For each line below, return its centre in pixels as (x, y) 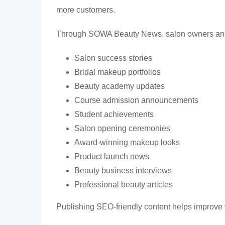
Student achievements (114, 114)
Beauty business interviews (123, 171)
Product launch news (112, 156)
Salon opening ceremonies (122, 128)
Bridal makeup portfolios (118, 72)
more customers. (86, 10)
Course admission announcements (136, 100)
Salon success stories (113, 58)
